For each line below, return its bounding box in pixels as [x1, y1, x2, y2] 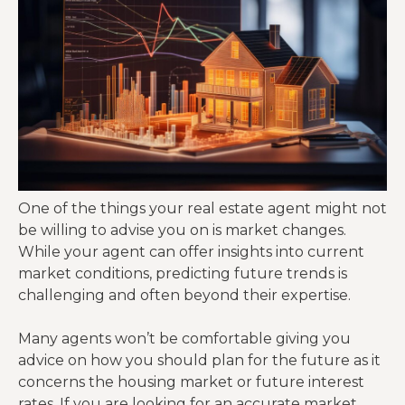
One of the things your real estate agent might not [18, 200, 387, 217]
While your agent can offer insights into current [18, 243, 364, 260]
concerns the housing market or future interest [18, 373, 364, 391]
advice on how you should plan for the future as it [18, 352, 381, 369]
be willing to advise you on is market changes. [18, 221, 346, 239]
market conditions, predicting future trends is [18, 265, 347, 282]
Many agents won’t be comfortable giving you [18, 330, 351, 347]
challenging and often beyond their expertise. [18, 287, 351, 304]
